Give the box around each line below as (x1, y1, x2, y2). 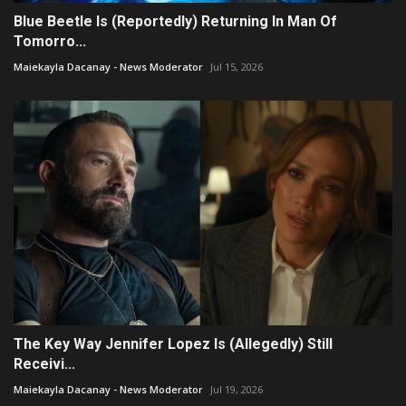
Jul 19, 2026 (210, 382, 263, 397)
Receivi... (14, 355, 75, 373)
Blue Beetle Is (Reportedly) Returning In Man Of (14, 12, 337, 30)
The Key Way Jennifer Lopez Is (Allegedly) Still (14, 335, 333, 353)
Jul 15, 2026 (210, 59, 263, 73)
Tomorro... (14, 32, 86, 50)
